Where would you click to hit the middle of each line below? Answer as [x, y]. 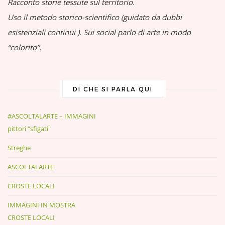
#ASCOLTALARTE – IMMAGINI [52, 116]
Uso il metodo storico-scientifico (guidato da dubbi [95, 17]
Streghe [19, 148]
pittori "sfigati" [29, 129]
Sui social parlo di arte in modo [137, 32]
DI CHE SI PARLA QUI [113, 89]
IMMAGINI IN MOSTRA [41, 205]
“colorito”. [24, 47]
